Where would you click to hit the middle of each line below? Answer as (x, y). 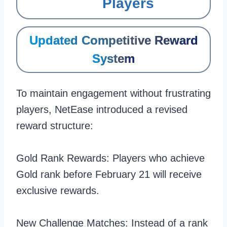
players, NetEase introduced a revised (102, 109)
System (113, 59)
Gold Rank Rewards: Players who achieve (110, 158)
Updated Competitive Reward (113, 40)
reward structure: (55, 126)
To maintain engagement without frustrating (113, 93)
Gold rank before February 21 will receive (109, 174)
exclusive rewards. (58, 191)
